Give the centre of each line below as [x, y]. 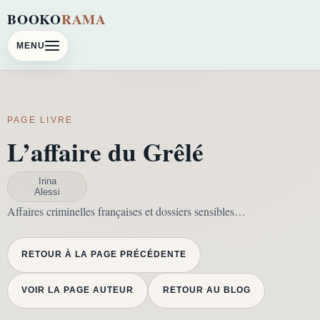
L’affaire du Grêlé [105, 151]
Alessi [47, 192]
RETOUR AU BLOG [206, 290]
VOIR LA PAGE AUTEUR [78, 290]
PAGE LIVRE [40, 120]
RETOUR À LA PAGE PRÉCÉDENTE [104, 255]
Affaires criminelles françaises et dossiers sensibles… [126, 211]
